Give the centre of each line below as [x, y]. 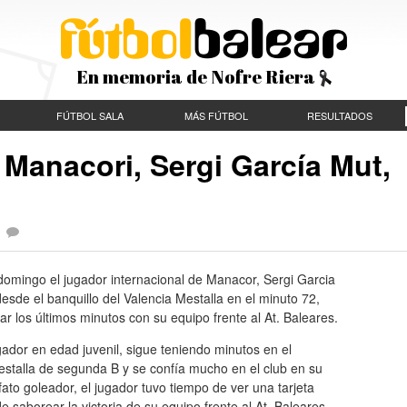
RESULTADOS [340, 115]
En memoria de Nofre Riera [197, 77]
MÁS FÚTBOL [216, 115]
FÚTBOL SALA [90, 115]
